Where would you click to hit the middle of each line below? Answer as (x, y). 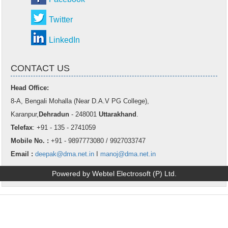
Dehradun (54, 114)
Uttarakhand (118, 114)
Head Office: (30, 88)
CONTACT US (40, 68)
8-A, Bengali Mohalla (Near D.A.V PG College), (80, 101)
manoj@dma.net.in (128, 154)
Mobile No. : (30, 141)
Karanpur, (25, 114)
